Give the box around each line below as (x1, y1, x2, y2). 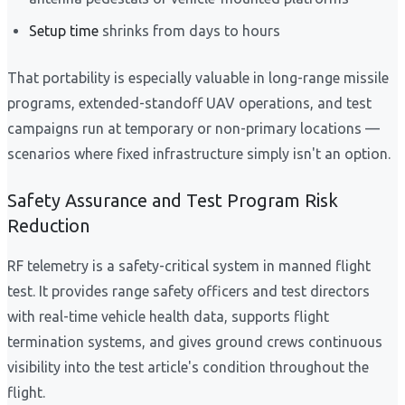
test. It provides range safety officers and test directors (7, 283, 370, 300)
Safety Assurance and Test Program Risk (7, 190, 338, 212)
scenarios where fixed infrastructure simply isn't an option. (7, 146, 391, 163)
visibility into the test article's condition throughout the (7, 359, 369, 376)
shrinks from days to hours (99, 23, 280, 40)
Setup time (29, 23, 99, 40)
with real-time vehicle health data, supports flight (7, 308, 329, 325)
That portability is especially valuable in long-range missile (7, 70, 389, 87)
